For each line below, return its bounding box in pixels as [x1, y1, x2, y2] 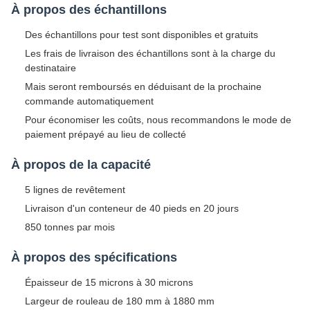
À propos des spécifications [11, 250, 177, 265]
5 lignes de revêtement [25, 184, 125, 196]
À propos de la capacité [11, 158, 151, 172]
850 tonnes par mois [25, 221, 115, 233]
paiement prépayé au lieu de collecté [25, 129, 186, 140]
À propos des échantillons [11, 3, 167, 17]
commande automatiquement [25, 95, 154, 107]
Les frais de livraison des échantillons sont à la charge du [25, 48, 275, 60]
